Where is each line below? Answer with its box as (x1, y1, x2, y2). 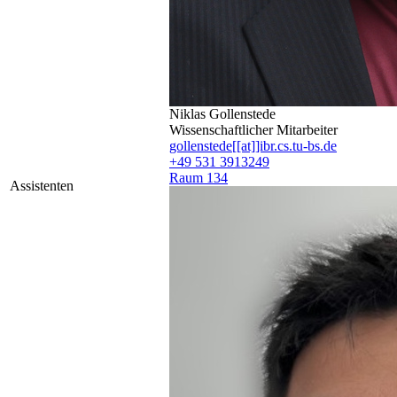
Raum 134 (169, 170, 228, 186)
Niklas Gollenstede (169, 106, 276, 122)
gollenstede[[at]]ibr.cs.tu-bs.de (169, 138, 337, 154)
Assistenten (10, 178, 74, 194)
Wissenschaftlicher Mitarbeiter (169, 122, 338, 138)
